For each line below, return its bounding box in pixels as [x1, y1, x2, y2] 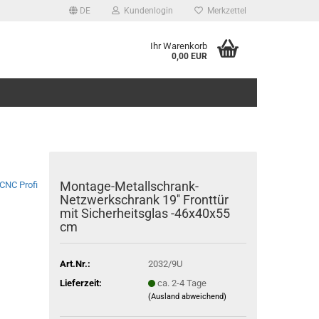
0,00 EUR [172, 51, 207, 61]
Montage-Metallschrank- [59, 179, 199, 194]
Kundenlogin [120, 6, 173, 16]
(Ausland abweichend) [147, 291, 226, 301]
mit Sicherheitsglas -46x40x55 [59, 206, 230, 221]
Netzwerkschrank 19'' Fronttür [59, 192, 229, 207]
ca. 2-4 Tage [157, 277, 206, 288]
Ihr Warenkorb [150, 41, 207, 51]
